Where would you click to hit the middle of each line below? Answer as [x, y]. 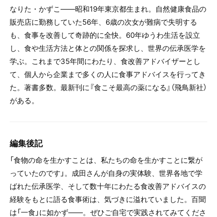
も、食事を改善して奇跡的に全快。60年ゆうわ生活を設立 [105, 35]
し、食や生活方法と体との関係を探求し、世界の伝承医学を [108, 48]
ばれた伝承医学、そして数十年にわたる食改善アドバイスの [108, 186]
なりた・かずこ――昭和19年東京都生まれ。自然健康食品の [108, 9]
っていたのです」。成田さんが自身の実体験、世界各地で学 [106, 173]
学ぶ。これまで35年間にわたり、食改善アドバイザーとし [105, 61]
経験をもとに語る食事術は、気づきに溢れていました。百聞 [108, 199]
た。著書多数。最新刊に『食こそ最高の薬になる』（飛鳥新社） [108, 87]
